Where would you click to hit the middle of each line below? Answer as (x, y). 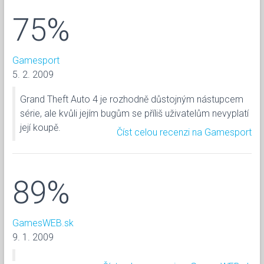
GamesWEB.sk (43, 223)
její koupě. (40, 127)
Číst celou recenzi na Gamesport (184, 132)
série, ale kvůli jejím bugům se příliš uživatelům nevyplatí (134, 113)
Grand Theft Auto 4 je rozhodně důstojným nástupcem (132, 99)
